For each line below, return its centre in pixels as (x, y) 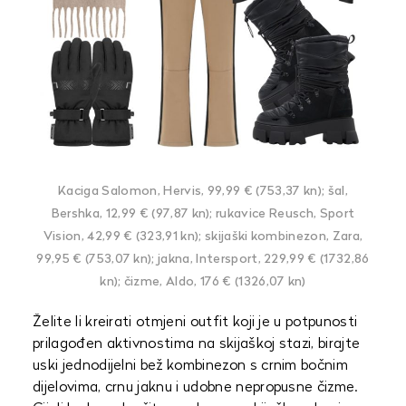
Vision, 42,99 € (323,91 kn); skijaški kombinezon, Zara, (203, 237)
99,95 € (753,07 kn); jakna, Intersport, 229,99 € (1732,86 (203, 260)
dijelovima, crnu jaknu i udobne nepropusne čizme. (195, 388)
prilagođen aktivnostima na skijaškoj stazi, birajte (197, 344)
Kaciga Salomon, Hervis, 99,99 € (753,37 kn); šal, (203, 192)
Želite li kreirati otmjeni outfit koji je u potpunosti (195, 323)
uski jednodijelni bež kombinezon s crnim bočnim (191, 366)
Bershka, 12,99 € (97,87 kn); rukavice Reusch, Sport (203, 214)
